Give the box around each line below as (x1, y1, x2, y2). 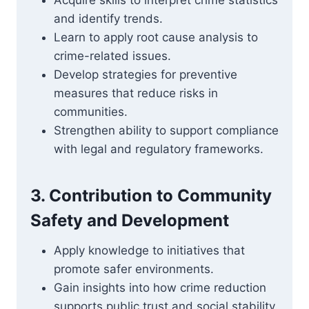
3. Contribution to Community (30, 186, 272, 206)
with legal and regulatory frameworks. (54, 142, 263, 156)
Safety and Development (30, 210, 229, 230)
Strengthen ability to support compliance (54, 123, 279, 137)
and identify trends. (54, 12, 163, 26)
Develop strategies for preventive (54, 68, 237, 81)
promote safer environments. (54, 262, 214, 276)
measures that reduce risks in (54, 86, 218, 100)
